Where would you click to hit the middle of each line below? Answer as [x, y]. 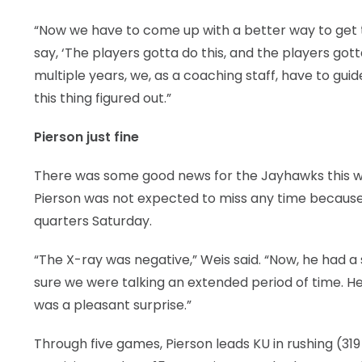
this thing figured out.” [103, 98]
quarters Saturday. [93, 221]
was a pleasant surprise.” [113, 305]
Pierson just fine [86, 137]
